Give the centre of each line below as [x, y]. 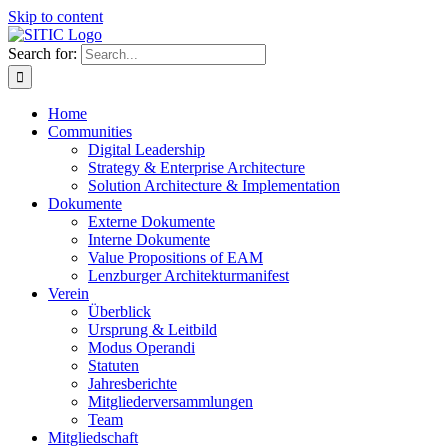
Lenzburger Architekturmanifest [188, 275]
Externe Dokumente [151, 221]
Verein [68, 293]
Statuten [113, 365]
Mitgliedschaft [93, 437]
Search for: [42, 53]
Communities [90, 131]
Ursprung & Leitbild [152, 329]
